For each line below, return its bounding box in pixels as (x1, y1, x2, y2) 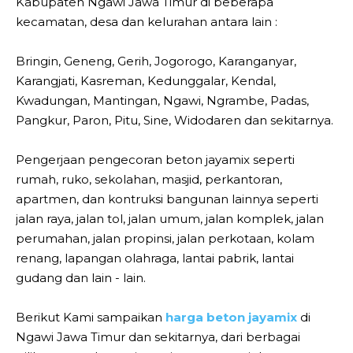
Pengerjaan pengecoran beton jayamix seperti (16, 151, 295, 167)
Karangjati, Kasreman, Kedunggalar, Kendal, (16, 72, 276, 88)
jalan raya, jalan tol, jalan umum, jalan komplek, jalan (16, 210, 324, 226)
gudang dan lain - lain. (16, 269, 146, 285)
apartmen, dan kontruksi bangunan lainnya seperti (16, 191, 318, 206)
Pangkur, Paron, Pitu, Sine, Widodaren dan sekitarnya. (16, 112, 333, 128)
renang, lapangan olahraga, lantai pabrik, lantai (16, 250, 294, 266)
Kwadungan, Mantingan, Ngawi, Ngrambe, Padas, (16, 92, 309, 108)
